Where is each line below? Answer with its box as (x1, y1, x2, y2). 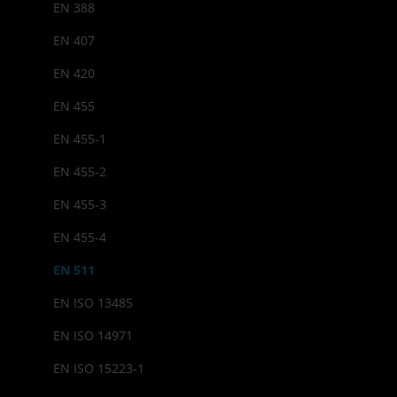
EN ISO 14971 (53, 327, 133, 344)
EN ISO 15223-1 (53, 360, 144, 377)
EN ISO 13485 (53, 294, 133, 311)
